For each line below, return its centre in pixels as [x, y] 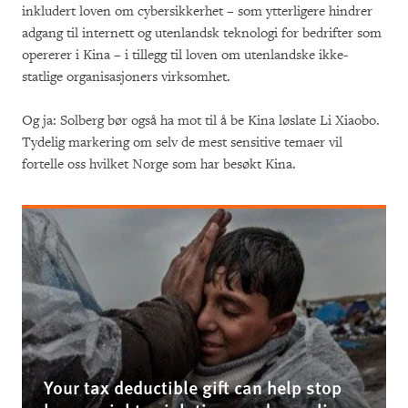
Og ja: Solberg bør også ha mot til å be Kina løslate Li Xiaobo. [201, 120]
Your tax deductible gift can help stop [193, 387]
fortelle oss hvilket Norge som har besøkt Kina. [159, 164]
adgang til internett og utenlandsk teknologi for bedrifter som [202, 33]
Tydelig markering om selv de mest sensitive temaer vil [182, 142]
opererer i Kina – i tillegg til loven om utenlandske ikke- [185, 55]
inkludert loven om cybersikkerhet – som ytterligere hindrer [197, 11]
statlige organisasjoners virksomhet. [130, 76]
